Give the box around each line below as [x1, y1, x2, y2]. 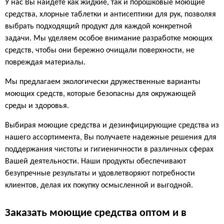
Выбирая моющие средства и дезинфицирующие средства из [5, 121, 219, 130]
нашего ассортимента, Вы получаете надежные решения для [5, 133, 216, 142]
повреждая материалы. [5, 58, 85, 67]
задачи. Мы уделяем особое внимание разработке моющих [5, 34, 212, 43]
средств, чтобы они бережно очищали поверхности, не [5, 46, 194, 55]
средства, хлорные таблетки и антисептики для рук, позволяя [5, 10, 216, 19]
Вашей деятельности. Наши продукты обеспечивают [5, 157, 186, 166]
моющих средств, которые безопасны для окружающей [5, 90, 196, 98]
